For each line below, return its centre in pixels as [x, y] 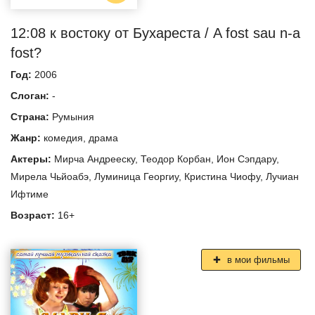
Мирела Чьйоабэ [50, 177]
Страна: [31, 117]
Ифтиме [30, 194]
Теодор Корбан [176, 159]
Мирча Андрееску [95, 159]
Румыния [73, 117]
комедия [63, 138]
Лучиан [282, 177]
